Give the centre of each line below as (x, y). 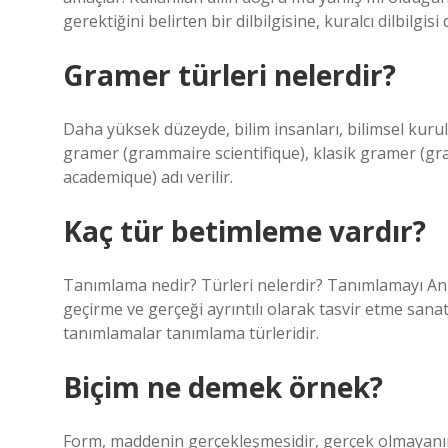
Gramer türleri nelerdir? (229, 75)
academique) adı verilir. (148, 177)
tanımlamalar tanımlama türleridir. (191, 333)
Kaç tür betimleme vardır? (244, 231)
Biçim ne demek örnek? (223, 387)
